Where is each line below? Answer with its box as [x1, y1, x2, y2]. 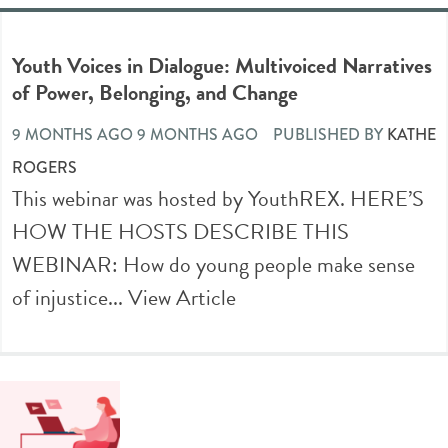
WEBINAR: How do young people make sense [12, 247, 415, 281]
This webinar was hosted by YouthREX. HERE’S [12, 181, 424, 215]
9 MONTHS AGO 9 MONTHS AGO [12, 122, 258, 146]
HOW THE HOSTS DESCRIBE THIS [12, 214, 349, 248]
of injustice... [12, 280, 128, 314]
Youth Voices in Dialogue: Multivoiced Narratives [12, 48, 432, 82]
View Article [128, 280, 236, 314]
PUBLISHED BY [273, 122, 387, 146]
